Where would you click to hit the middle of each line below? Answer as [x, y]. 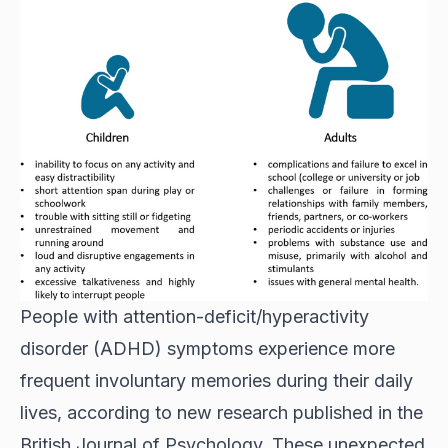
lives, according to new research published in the [221, 413]
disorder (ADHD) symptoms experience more [207, 349]
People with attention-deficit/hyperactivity [194, 317]
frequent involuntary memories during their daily [216, 381]
